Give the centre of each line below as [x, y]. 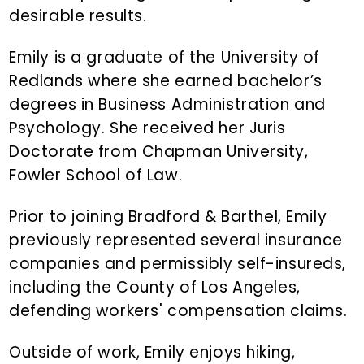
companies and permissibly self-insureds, [178, 264]
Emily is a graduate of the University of [165, 58]
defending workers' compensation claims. [178, 311]
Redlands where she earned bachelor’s [166, 81]
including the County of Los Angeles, [155, 288]
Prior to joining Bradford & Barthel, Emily [168, 217]
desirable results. [78, 16]
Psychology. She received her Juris [147, 128]
